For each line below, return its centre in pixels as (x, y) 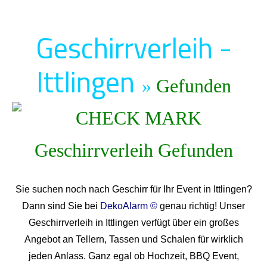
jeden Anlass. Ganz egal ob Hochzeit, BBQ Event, (133, 256)
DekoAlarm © (129, 206)
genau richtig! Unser (201, 206)
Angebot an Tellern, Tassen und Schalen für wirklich (133, 240)
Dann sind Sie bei (61, 206)
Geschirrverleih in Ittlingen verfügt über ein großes (133, 223)
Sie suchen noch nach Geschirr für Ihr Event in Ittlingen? (133, 190)
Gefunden (193, 86)
